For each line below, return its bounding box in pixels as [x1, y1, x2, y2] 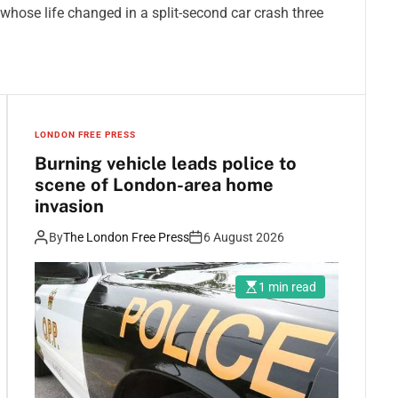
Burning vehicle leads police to [35, 152, 297, 174]
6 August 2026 [203, 229, 284, 244]
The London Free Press [63, 229, 189, 244]
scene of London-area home [35, 173, 274, 195]
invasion [35, 195, 104, 217]
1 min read [259, 279, 316, 294]
